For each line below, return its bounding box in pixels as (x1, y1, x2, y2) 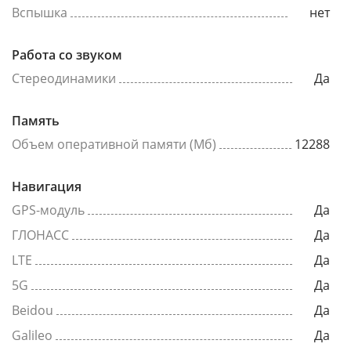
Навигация (12, 178, 81, 195)
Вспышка (12, 4, 67, 21)
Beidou (12, 302, 53, 319)
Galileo (12, 327, 52, 344)
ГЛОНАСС (12, 226, 69, 244)
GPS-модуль (12, 201, 85, 219)
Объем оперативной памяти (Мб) (12, 136, 216, 153)
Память (12, 112, 60, 129)
